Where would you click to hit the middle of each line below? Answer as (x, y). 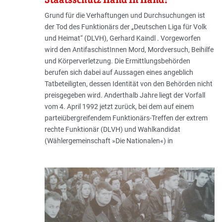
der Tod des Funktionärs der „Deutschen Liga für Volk (125, 27)
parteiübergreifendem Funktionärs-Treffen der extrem (126, 118)
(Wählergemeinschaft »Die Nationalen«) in (109, 141)
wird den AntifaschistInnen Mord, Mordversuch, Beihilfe (129, 50)
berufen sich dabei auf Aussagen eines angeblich (119, 73)
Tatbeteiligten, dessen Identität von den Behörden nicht (128, 84)
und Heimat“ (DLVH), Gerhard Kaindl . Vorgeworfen (122, 38)
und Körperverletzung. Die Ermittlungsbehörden (117, 61)
